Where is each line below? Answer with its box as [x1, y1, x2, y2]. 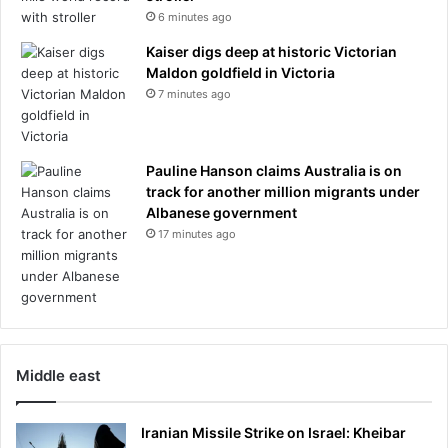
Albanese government [146, 204, 297, 221]
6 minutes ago [158, 10, 232, 24]
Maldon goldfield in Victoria [146, 64, 335, 81]
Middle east [16, 366, 101, 385]
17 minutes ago [158, 227, 236, 241]
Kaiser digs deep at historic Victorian [146, 43, 397, 60]
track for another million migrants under [146, 183, 420, 200]
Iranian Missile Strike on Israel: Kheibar [141, 424, 406, 441]
